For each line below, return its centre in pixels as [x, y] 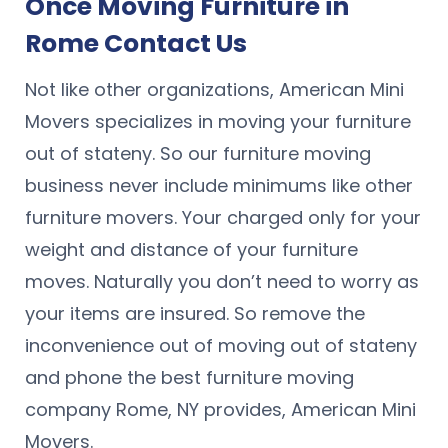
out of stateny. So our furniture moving [198, 154]
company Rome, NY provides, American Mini [220, 410]
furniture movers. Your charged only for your [223, 218]
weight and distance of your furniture [191, 250]
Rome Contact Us [136, 43]
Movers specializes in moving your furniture [218, 122]
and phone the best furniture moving [189, 378]
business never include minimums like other [219, 186]
